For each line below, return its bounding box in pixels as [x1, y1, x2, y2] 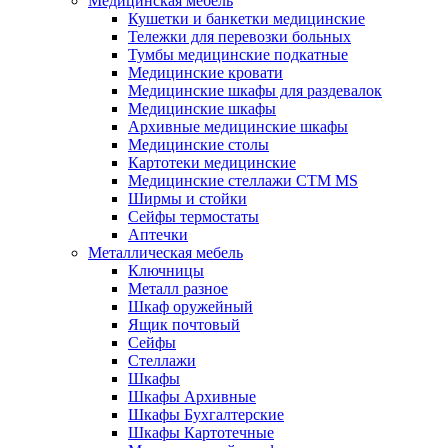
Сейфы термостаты [128, 207, 259, 225]
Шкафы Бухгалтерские [128, 405, 284, 423]
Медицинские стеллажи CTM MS [128, 171, 358, 189]
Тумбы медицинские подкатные [128, 45, 348, 63]
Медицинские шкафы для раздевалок [128, 81, 382, 99]
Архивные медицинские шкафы [128, 117, 348, 135]
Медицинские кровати [128, 63, 283, 81]
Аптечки [128, 225, 188, 243]
